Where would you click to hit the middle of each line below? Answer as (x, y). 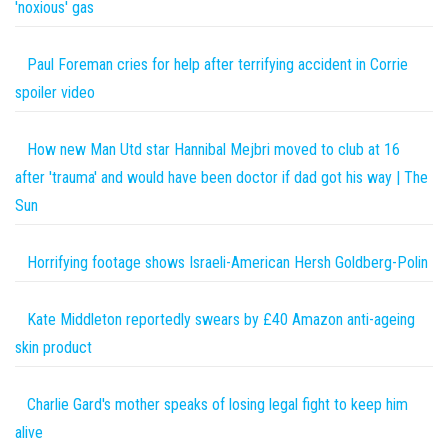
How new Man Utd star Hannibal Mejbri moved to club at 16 (213, 150)
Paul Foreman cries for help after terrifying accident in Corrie (217, 65)
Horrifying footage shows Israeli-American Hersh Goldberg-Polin (227, 263)
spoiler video (55, 93)
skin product (53, 348)
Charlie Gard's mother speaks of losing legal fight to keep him (217, 405)
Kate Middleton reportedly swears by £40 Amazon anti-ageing (221, 320)
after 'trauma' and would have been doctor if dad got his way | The (221, 178)
